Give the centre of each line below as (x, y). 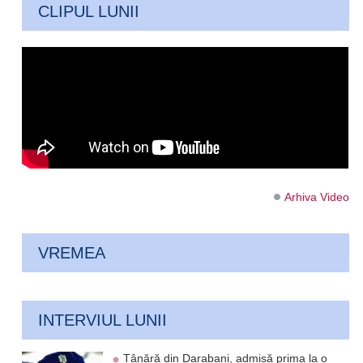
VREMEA (72, 253)
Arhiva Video (316, 197)
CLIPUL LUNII (89, 12)
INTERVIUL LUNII (103, 320)
